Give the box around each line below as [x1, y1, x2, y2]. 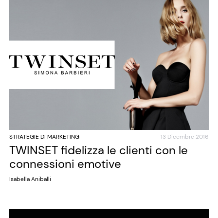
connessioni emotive [9, 156, 121, 171]
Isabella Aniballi [9, 175, 51, 183]
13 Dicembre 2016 [161, 132, 209, 141]
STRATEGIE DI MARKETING [9, 132, 79, 141]
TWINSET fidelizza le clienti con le [9, 142, 188, 158]
